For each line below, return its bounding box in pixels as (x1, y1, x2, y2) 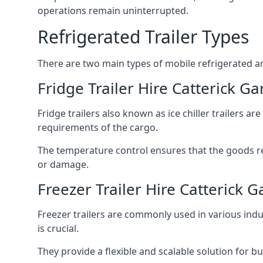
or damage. (38, 158, 89, 171)
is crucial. (38, 222, 79, 235)
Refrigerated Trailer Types (38, 25, 249, 49)
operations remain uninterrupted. (38, 4, 188, 17)
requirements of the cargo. (38, 121, 158, 134)
